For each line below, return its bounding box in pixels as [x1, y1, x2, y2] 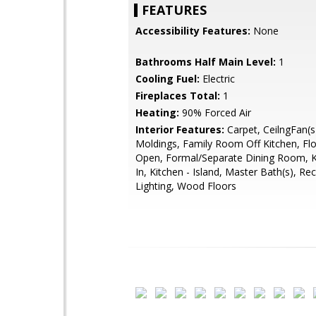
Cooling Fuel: [135, 72, 200, 85]
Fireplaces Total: [135, 89, 220, 102]
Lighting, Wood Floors [135, 179, 236, 193]
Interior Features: [135, 123, 224, 136]
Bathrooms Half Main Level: [135, 55, 276, 68]
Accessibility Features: [135, 24, 250, 37]
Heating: [135, 106, 179, 119]
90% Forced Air [179, 106, 251, 119]
